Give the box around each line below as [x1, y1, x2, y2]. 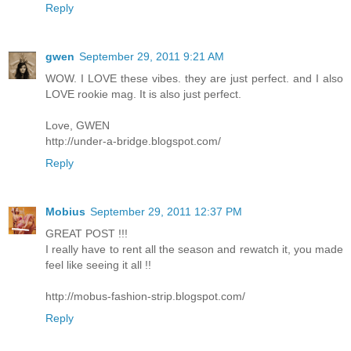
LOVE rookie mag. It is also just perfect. [45, 88, 241, 101]
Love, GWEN [45, 119, 110, 132]
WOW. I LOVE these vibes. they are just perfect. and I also [45, 72, 343, 85]
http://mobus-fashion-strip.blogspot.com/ [45, 290, 245, 303]
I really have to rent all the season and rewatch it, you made [45, 243, 343, 256]
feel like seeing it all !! [45, 259, 151, 272]
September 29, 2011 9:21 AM [79, 50, 224, 63]
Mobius [45, 205, 85, 219]
